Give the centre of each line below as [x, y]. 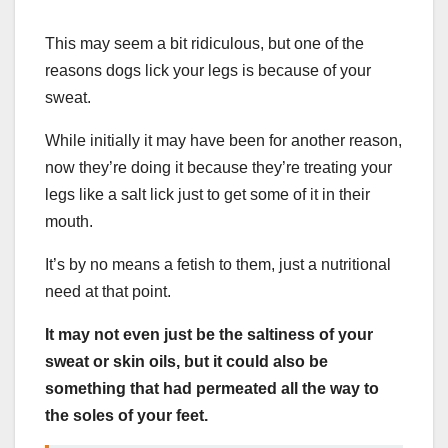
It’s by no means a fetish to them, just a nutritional [218, 264]
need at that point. [108, 291]
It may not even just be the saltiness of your [209, 334]
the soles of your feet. [126, 415]
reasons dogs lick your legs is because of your [208, 70]
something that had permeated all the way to [212, 388]
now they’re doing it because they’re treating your [218, 167]
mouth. [69, 221]
